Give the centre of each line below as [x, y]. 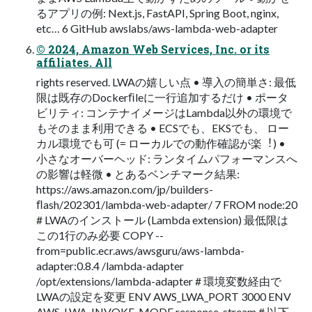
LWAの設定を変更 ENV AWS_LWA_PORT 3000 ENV [164, 297]
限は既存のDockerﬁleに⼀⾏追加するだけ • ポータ [162, 97]
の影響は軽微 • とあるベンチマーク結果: [138, 174]
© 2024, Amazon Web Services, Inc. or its [153, 49]
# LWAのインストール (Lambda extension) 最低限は [162, 220]
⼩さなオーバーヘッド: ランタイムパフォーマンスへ [167, 159]
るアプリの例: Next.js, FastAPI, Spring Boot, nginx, [157, 13]
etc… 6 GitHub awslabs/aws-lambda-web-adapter [157, 29]
